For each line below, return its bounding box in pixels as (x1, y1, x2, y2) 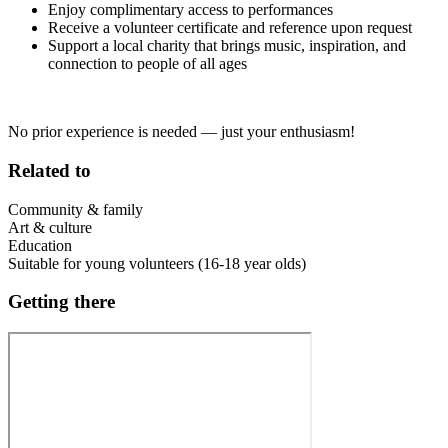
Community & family (8, 200, 143, 218)
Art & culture (8, 218, 92, 236)
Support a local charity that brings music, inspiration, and (48, 37, 406, 55)
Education (8, 236, 72, 254)
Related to (8, 159, 91, 181)
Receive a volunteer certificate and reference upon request (48, 19, 412, 37)
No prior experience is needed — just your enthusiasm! (8, 123, 355, 141)
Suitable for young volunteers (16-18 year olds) (8, 254, 306, 272)
